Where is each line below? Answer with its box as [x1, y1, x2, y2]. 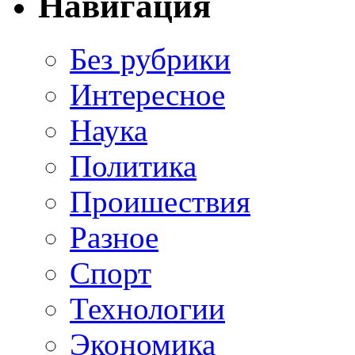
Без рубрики [70, 42, 231, 77]
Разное [70, 220, 158, 255]
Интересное [70, 78, 225, 113]
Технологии [70, 292, 225, 326]
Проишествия [70, 185, 250, 219]
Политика [70, 149, 197, 184]
